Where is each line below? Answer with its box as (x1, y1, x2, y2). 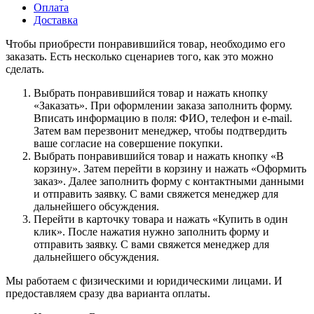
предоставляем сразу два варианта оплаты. (6, 287, 210, 299)
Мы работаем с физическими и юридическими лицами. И (6, 274, 282, 287)
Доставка (34, 13, 78, 26)
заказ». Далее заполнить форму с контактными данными (34, 175, 304, 187)
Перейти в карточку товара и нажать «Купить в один (34, 212, 288, 225)
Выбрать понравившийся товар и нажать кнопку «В (34, 149, 284, 162)
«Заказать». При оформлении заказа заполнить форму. (34, 99, 292, 111)
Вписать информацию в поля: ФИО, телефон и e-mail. (34, 111, 292, 124)
